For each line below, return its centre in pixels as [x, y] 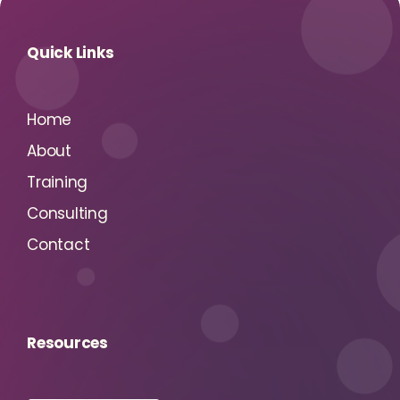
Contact [58, 245]
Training [57, 182]
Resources [67, 343]
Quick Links [71, 53]
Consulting [67, 213]
